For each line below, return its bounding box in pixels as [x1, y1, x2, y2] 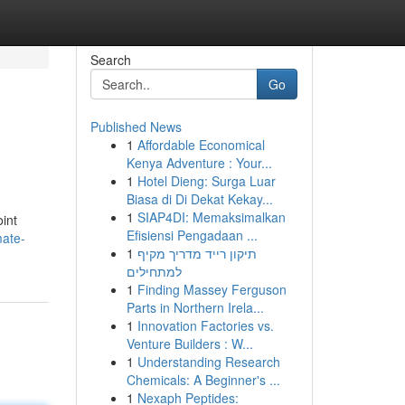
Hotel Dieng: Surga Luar [137, 172, 276, 190]
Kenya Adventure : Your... [126, 154, 272, 172]
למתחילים [126, 262, 182, 280]
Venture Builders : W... [126, 334, 253, 353]
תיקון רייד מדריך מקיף [137, 244, 257, 262]
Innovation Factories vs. [137, 316, 274, 334]
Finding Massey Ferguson [137, 280, 287, 298]
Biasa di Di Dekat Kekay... [126, 190, 273, 208]
